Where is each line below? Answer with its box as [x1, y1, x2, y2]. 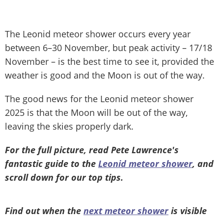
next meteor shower [83, 204, 168, 217]
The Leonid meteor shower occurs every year [5, 27, 191, 40]
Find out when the [5, 204, 83, 217]
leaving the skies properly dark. [5, 120, 134, 132]
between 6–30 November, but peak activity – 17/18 [5, 41, 212, 54]
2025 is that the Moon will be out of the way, [5, 106, 188, 118]
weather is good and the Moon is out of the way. [5, 69, 205, 81]
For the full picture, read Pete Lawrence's [5, 143, 179, 156]
